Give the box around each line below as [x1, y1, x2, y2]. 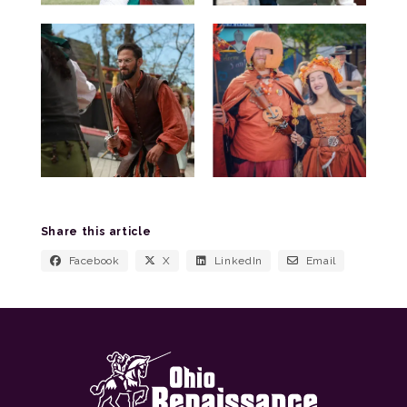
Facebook [68, 253, 120, 267]
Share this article [40, 224, 152, 238]
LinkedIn [213, 253, 263, 267]
